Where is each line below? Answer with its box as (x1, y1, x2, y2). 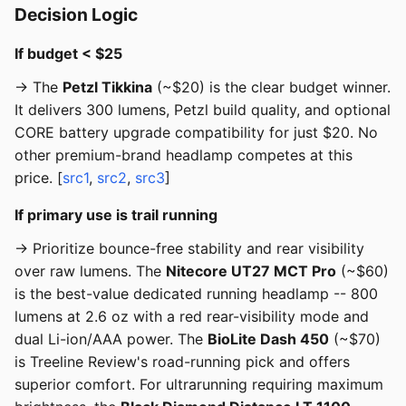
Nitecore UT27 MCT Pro (166, 262, 336, 281)
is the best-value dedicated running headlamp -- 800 (14, 285, 378, 304)
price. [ (14, 169, 63, 188)
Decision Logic (14, 4, 138, 26)
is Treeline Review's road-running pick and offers (14, 353, 350, 372)
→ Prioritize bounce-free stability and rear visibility (14, 239, 364, 258)
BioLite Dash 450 (208, 330, 329, 349)
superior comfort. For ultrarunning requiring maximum (14, 375, 383, 394)
